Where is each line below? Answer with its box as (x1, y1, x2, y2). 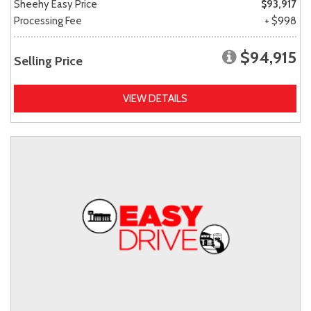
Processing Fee (14, 14, 82, 27)
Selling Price (14, 53, 83, 69)
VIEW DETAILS (123, 92, 187, 105)
